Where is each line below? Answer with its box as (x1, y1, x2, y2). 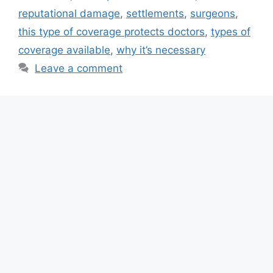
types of (211, 25, 250, 38)
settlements (126, 7, 184, 19)
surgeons (190, 7, 235, 19)
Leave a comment (35, 62, 123, 74)
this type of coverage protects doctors (18, 25, 205, 38)
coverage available (18, 43, 110, 56)
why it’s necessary (116, 43, 205, 56)
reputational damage (18, 7, 120, 19)
